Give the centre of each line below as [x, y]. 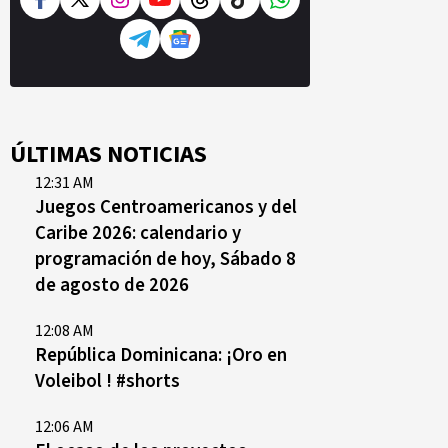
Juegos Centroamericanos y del [166, 207]
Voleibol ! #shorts [107, 381]
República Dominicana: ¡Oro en [161, 355]
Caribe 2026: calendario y [138, 233]
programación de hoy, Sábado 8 [165, 259]
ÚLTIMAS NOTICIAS [108, 154]
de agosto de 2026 [112, 285]
